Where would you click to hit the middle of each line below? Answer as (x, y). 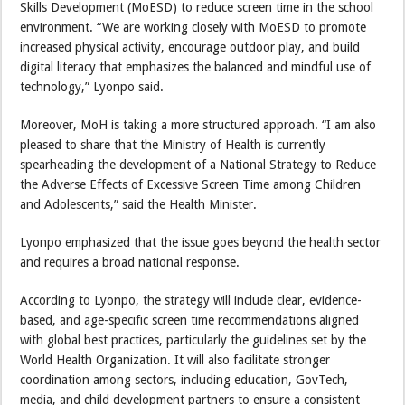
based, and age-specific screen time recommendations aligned (190, 320)
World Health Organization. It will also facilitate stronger (175, 360)
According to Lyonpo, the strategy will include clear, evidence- (191, 301)
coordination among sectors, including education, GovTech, (184, 380)
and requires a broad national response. (130, 263)
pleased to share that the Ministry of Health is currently (173, 145)
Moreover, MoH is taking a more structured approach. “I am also (198, 125)
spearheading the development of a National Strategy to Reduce (198, 165)
